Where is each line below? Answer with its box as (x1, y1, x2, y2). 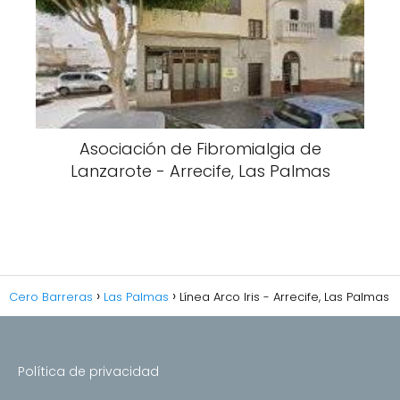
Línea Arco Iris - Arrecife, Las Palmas (179, 288, 389, 305)
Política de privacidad (18, 362, 159, 380)
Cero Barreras (9, 288, 93, 305)
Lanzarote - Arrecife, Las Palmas (70, 160, 330, 182)
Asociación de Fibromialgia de (79, 137, 321, 160)
